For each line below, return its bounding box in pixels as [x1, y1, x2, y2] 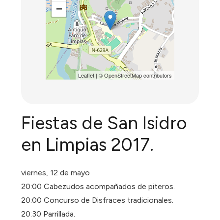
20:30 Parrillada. [21, 209, 76, 219]
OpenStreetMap [104, 71, 142, 80]
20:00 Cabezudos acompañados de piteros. [21, 182, 175, 192]
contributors [141, 71, 172, 80]
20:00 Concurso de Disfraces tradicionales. [21, 195, 174, 205]
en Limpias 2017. [21, 134, 154, 156]
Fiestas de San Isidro [21, 112, 188, 134]
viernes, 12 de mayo [21, 168, 90, 178]
